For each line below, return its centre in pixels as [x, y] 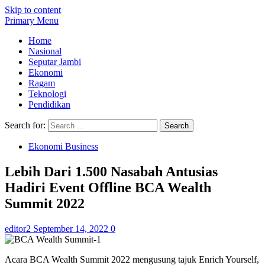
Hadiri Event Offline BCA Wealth [108, 187]
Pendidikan [49, 104]
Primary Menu [32, 20]
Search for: [25, 125]
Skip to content [33, 10]
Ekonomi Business [63, 146]
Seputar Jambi [55, 62]
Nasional [45, 51]
